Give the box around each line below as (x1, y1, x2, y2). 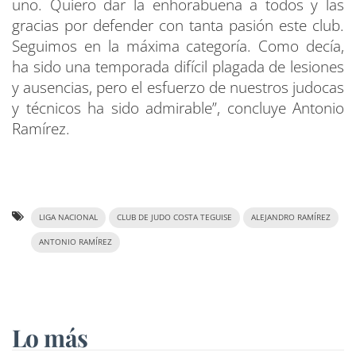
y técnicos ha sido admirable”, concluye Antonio (12, 98, 344, 119)
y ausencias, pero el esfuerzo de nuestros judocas (12, 77, 344, 99)
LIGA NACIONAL (39, 212, 98, 223)
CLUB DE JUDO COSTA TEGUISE (117, 212, 232, 223)
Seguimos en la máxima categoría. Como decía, (12, 36, 344, 57)
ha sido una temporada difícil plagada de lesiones (12, 56, 344, 78)
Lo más (12, 322, 88, 354)
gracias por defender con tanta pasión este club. (12, 15, 344, 37)
